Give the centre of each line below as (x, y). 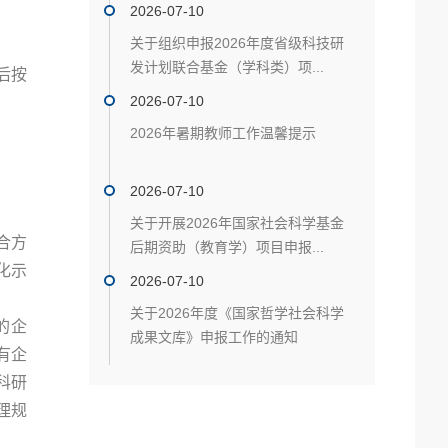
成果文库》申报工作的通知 (214, 337)
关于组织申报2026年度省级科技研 (237, 43)
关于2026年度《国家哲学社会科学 (237, 313)
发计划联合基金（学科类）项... (227, 67)
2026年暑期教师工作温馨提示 (223, 133)
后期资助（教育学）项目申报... (227, 247)
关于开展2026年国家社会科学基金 (237, 223)
